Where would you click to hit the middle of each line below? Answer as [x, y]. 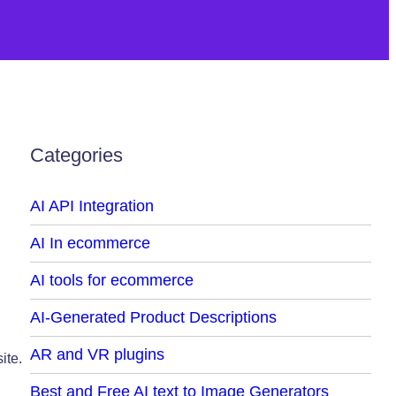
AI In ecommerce [90, 243]
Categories [76, 155]
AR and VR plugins [97, 354]
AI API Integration [91, 206]
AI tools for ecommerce [111, 280]
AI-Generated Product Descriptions [153, 317]
